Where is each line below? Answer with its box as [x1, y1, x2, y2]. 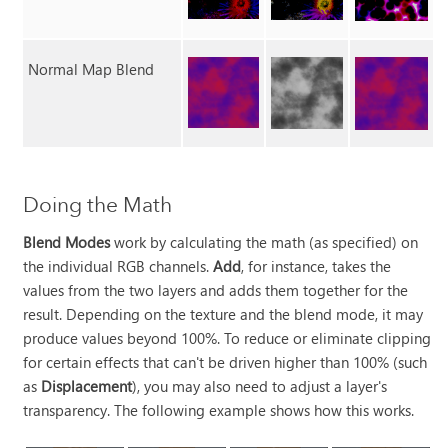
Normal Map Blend [28, 59, 155, 80]
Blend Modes [23, 232, 111, 253]
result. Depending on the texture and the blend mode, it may [23, 304, 424, 325]
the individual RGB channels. [23, 256, 214, 277]
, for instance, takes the [241, 256, 392, 277]
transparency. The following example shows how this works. [23, 400, 415, 421]
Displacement [41, 376, 133, 397]
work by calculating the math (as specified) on [110, 232, 419, 253]
